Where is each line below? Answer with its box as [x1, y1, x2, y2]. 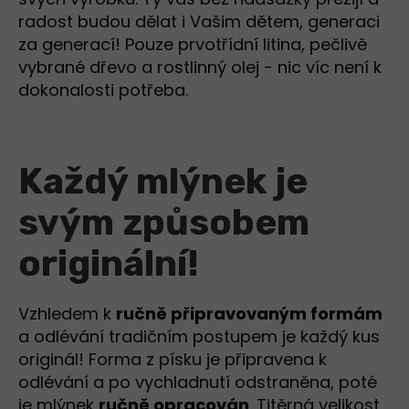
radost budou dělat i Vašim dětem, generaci [18, 10, 380, 34]
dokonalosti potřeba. [18, 79, 193, 102]
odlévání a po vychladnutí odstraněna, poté [18, 371, 377, 394]
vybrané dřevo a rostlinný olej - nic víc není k [18, 56, 382, 79]
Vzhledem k [18, 302, 116, 326]
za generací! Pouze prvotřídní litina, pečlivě [18, 33, 367, 57]
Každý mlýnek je [18, 160, 308, 204]
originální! [18, 242, 199, 286]
